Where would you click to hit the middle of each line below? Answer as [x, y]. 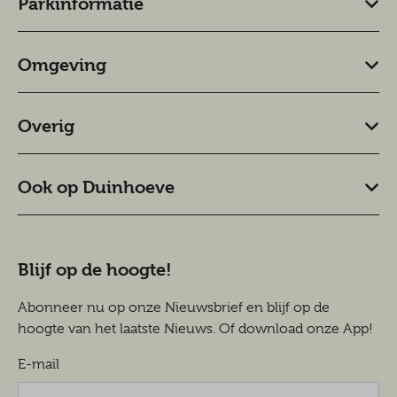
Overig [46, 127]
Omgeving [62, 66]
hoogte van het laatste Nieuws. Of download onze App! [195, 329]
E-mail [39, 365]
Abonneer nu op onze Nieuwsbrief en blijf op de [174, 308]
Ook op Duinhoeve [96, 188]
